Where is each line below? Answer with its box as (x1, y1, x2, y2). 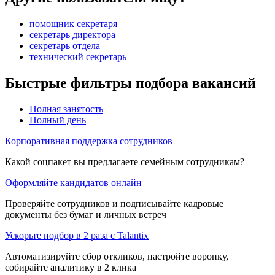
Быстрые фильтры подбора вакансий (5, 74, 256, 91)
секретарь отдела (29, 40, 100, 51)
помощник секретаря (29, 18, 117, 29)
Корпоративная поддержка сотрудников (5, 135, 172, 146)
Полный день (29, 114, 86, 125)
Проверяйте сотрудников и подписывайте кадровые (5, 198, 223, 209)
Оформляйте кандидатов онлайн (5, 177, 142, 188)
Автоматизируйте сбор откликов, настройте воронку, (5, 250, 228, 261)
